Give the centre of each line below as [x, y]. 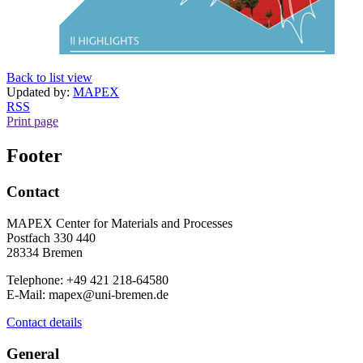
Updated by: [40, 92]
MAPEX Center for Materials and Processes [120, 223]
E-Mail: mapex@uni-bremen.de [88, 294]
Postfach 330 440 [51, 237]
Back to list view [49, 78]
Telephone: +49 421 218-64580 [88, 280]
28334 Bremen [45, 252]
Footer [34, 156]
